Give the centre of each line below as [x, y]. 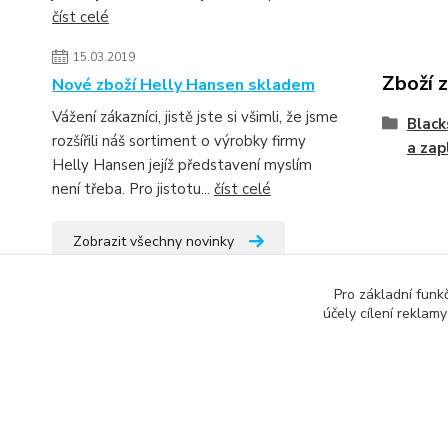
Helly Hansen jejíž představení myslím [182, 165]
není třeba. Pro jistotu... [133, 189]
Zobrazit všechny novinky [153, 241]
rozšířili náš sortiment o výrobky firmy [179, 141]
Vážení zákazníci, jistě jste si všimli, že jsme [195, 117]
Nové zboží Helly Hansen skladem [183, 85]
